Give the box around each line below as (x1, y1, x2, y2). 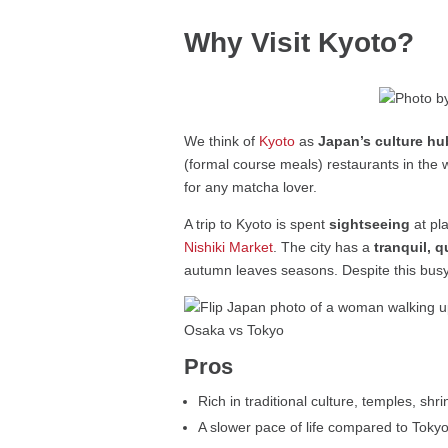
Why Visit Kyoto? (184, 27, 415, 59)
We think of (184, 133, 260, 150)
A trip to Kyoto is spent (184, 216, 330, 233)
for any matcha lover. (184, 179, 318, 196)
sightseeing (329, 216, 411, 233)
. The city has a (273, 239, 375, 256)
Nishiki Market (184, 239, 274, 256)
